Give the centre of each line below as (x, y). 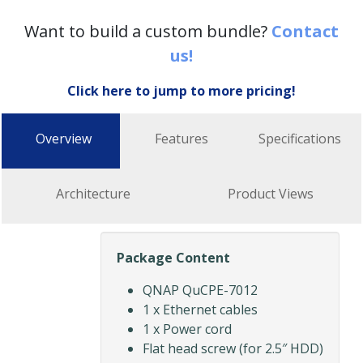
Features (181, 139)
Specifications (300, 139)
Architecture (93, 194)
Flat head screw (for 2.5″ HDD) (233, 349)
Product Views (270, 194)
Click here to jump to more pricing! (181, 91)
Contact (305, 32)
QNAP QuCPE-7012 (200, 290)
